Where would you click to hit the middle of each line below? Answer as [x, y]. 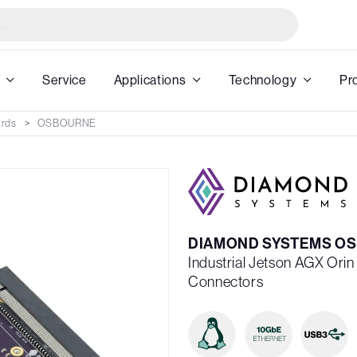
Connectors [226, 281]
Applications [150, 80]
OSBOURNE [67, 123]
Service [65, 80]
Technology [263, 80]
